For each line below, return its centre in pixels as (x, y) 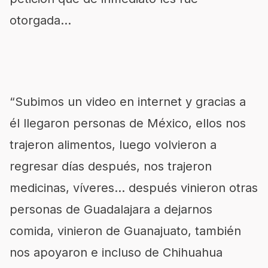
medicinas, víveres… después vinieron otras (134, 188)
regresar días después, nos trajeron (111, 166)
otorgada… (40, 20)
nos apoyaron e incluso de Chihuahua (116, 252)
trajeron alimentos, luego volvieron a (113, 145)
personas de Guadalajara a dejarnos (111, 209)
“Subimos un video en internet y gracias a (128, 102)
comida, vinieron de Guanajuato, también (125, 231)
